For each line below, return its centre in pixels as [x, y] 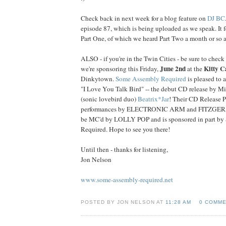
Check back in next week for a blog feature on [144, 18]
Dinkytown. [98, 78]
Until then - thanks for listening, [124, 149]
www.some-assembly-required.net [127, 179]
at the [195, 68]
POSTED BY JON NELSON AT [123, 202]
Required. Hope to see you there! [125, 129]
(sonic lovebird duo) [109, 99]
